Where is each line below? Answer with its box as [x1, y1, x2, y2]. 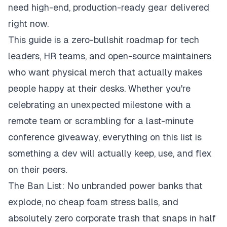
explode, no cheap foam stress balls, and [8, 197, 178, 208]
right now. [8, 18, 49, 29]
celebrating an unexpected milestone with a [8, 99, 191, 110]
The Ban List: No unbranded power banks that [8, 180, 203, 192]
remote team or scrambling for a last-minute [8, 116, 194, 127]
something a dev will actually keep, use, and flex [8, 148, 212, 159]
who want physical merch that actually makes [8, 67, 202, 78]
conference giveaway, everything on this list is [8, 132, 202, 143]
